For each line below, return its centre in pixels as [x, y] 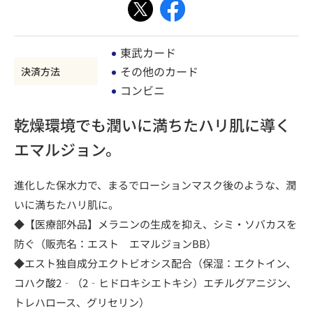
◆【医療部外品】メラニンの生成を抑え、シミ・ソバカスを [155, 224]
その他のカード [159, 71]
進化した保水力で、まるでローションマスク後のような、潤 [155, 184]
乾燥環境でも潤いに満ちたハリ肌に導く [152, 124]
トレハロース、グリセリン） [82, 302]
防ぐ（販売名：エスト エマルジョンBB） [115, 243]
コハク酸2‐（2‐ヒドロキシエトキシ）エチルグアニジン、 [155, 282]
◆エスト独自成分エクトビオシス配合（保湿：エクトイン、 [155, 263]
